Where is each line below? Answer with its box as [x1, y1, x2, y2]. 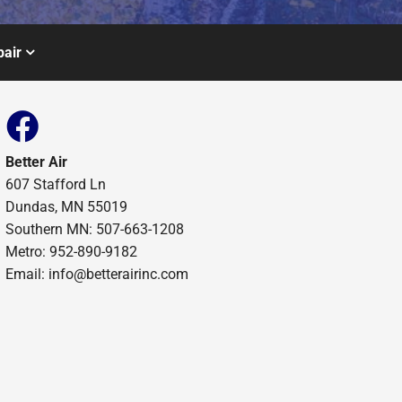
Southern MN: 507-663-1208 [4, 220, 184, 238]
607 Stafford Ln [4, 175, 106, 193]
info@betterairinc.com [48, 265, 188, 283]
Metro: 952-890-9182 [4, 242, 137, 260]
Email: [4, 265, 48, 283]
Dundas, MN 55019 [4, 197, 127, 215]
